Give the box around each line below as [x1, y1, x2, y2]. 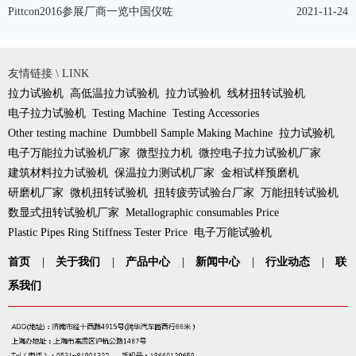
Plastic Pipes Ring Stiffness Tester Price [8, 226, 188, 238]
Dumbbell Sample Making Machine [113, 126, 273, 139]
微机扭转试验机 [70, 186, 148, 199]
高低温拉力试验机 [70, 87, 159, 99]
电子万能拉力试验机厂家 [8, 146, 130, 159]
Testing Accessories [172, 106, 259, 119]
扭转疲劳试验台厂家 [154, 186, 254, 199]
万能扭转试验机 [261, 186, 339, 199]
